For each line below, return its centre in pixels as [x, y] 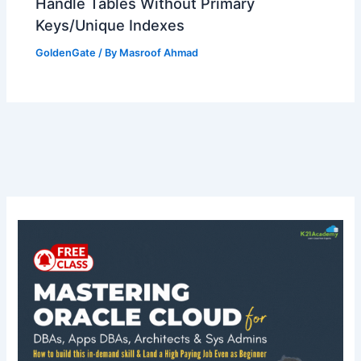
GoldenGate [66, 53]
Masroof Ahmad [159, 53]
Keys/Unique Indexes [110, 25]
